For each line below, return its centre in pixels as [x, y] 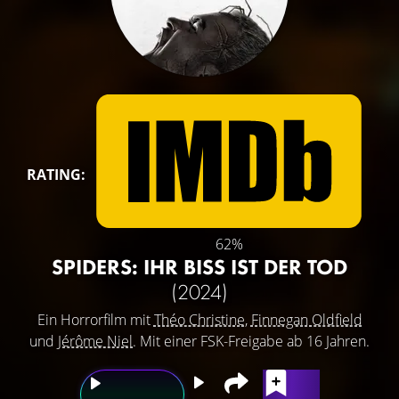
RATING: [56, 175]
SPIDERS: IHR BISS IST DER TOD [199, 267]
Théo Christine [199, 320]
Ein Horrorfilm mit [95, 320]
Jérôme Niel [95, 341]
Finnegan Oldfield [306, 320]
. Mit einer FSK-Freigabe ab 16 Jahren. [251, 341]
